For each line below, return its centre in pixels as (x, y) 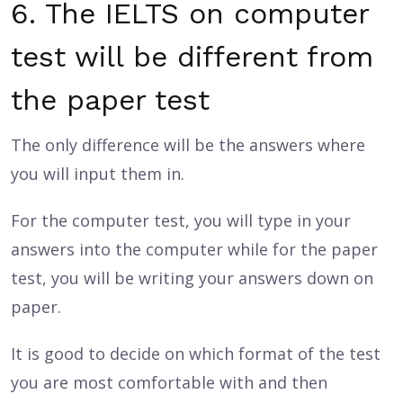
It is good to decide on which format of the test (196, 354)
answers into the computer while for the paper (194, 249)
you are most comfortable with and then (169, 382)
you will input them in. (98, 174)
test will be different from (192, 57)
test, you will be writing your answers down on (192, 278)
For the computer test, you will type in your (181, 220)
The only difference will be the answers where (188, 145)
